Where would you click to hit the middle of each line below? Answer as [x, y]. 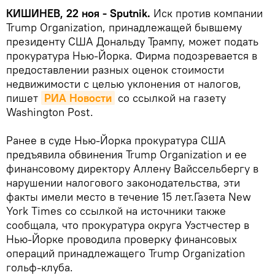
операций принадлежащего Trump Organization [126, 253]
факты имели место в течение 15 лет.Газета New [129, 196]
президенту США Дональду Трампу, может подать [132, 41]
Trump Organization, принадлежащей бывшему [124, 27]
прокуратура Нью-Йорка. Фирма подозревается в [132, 55]
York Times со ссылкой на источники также [116, 211]
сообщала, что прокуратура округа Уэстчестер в [128, 225]
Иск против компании [208, 13]
